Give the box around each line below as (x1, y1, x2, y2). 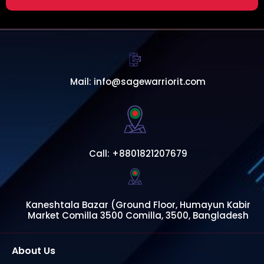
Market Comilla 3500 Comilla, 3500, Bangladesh (27, 209, 249, 222)
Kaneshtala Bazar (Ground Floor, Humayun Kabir (25, 198, 250, 211)
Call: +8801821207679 (88, 147, 187, 160)
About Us (12, 243, 55, 258)
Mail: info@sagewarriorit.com (70, 75, 206, 88)
